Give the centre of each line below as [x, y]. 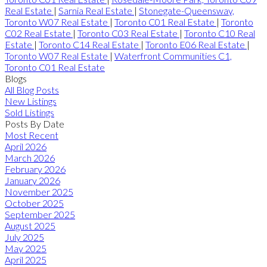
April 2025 [26, 259]
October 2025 [34, 203]
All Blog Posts [32, 89]
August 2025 [30, 225]
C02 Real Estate [39, 33]
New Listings [31, 101]
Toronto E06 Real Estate [196, 44]
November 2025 [39, 191]
